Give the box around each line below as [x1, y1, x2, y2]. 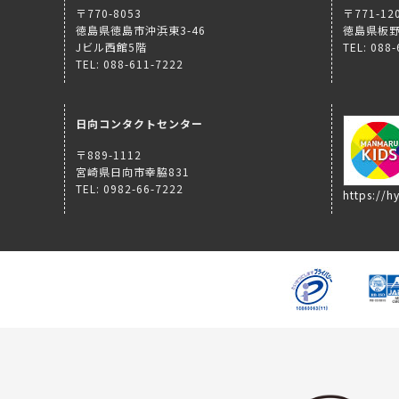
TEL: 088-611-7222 [76, 55, 183, 71]
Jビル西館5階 [76, 38, 147, 54]
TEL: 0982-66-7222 [76, 180, 183, 196]
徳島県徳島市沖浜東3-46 [76, 21, 206, 37]
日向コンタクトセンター [76, 115, 203, 131]
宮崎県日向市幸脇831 [76, 163, 190, 179]
